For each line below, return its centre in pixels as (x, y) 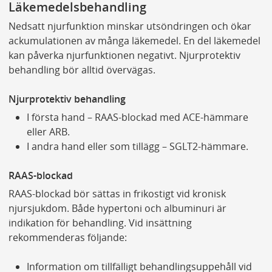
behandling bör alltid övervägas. (82, 70)
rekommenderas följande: (67, 238)
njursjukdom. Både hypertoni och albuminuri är (117, 209)
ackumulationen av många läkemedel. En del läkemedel (134, 41)
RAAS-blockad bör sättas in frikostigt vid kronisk (117, 194)
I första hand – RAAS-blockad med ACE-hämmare (137, 117)
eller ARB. (48, 132)
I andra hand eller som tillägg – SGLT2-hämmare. (137, 147)
